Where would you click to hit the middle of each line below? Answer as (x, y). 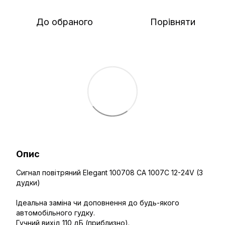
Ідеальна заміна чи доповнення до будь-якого (98, 203)
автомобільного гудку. (55, 213)
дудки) (28, 183)
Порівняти (173, 22)
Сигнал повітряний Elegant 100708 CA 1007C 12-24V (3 (109, 173)
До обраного (64, 22)
